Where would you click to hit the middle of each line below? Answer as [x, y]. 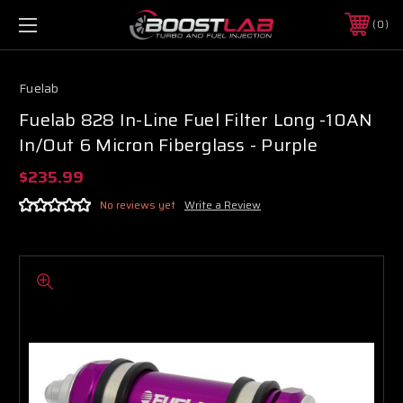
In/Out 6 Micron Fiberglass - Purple [168, 144]
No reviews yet [138, 204]
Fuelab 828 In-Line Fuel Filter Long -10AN [196, 119]
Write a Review [223, 204]
